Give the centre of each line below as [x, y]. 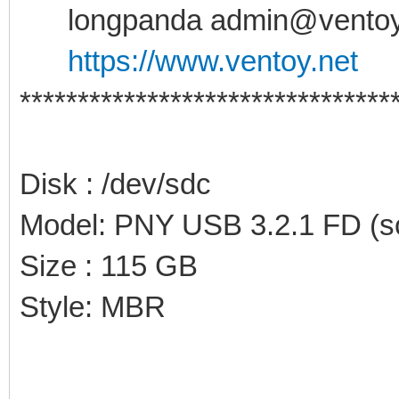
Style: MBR [93, 306]
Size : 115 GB [109, 265]
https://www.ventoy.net [213, 61]
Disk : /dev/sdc [115, 183]
